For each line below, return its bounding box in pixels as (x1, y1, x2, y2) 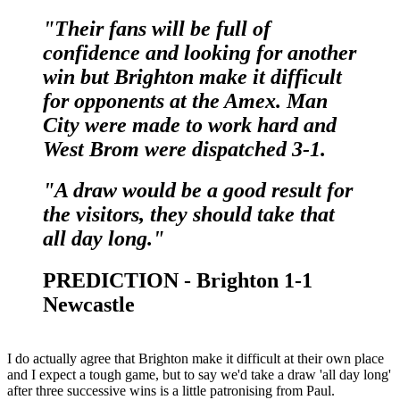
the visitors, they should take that (43, 203, 335, 227)
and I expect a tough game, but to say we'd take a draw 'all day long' (7, 367, 391, 383)
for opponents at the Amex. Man (43, 88, 328, 112)
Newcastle (43, 293, 135, 317)
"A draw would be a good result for (43, 179, 353, 203)
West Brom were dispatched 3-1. (43, 137, 326, 161)
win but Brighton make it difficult (43, 64, 342, 88)
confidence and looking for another (43, 40, 356, 64)
